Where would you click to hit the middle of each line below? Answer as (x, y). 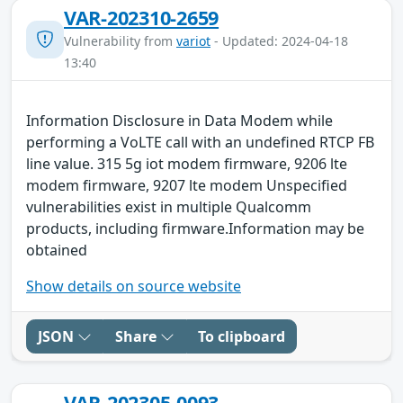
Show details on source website (134, 286)
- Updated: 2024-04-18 (279, 40)
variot (193, 40)
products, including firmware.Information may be (195, 228)
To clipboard (242, 336)
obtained (57, 250)
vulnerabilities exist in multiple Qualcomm (169, 206)
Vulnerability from (120, 40)
